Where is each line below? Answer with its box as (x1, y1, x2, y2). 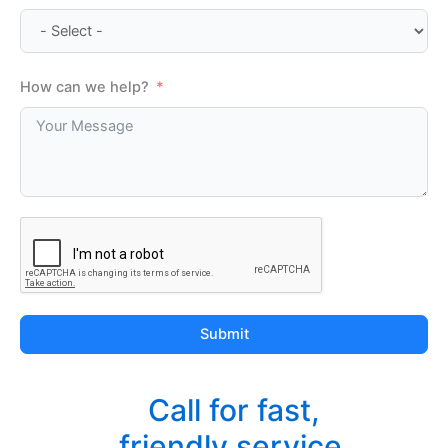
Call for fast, (148, 392, 320, 429)
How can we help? (20, 77, 149, 96)
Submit (199, 324, 249, 343)
